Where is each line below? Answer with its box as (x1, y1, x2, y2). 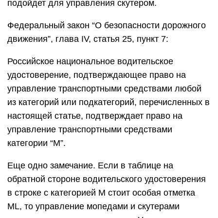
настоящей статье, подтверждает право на (7, 111, 182, 121)
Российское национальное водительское (7, 56, 173, 67)
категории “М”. (7, 138, 66, 148)
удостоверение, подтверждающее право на (7, 70, 186, 80)
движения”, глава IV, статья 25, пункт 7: (7, 34, 168, 44)
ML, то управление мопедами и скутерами (7, 201, 180, 212)
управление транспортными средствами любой (7, 84, 201, 94)
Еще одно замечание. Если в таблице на (7, 161, 173, 171)
